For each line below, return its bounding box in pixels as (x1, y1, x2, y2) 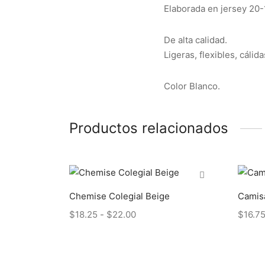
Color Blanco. (164, 80, 220, 92)
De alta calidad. (164, 34, 227, 46)
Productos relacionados (69, 119, 228, 137)
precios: (135, 237, 169, 248)
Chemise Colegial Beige (69, 190, 170, 202)
